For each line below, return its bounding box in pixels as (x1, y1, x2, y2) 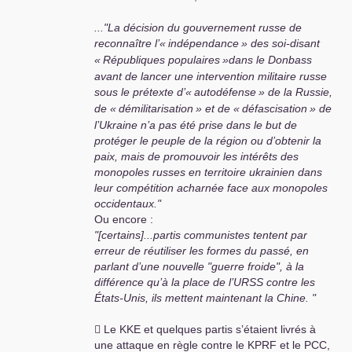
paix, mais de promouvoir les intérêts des (94, 150, 299, 163)
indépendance (168, 37, 239, 50)
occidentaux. (94, 197, 157, 211)
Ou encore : (94, 213, 153, 226)
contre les (263, 276, 315, 289)
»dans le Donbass (222, 53, 312, 67)
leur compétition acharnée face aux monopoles (94, 181, 328, 195)
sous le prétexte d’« (94, 86, 192, 99)
